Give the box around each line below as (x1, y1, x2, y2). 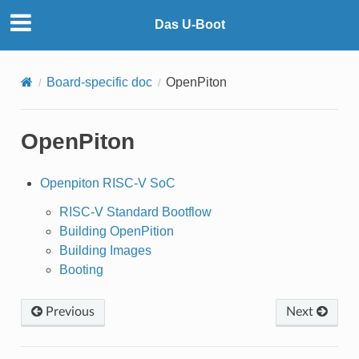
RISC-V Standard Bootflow (58, 204, 212, 219)
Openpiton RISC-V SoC (39, 175, 175, 190)
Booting (58, 262, 103, 276)
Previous (42, 305, 95, 318)
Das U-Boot (155, 18, 225, 32)
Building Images (58, 243, 151, 257)
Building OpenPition (58, 224, 174, 238)
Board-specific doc (46, 75, 152, 89)
